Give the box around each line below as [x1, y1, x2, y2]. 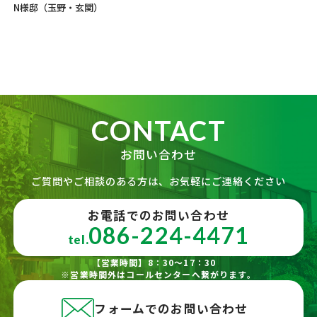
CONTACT [91, 113, 226, 146]
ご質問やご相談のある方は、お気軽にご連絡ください [31, 173, 286, 189]
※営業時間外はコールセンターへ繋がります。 [61, 268, 256, 281]
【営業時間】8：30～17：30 [91, 256, 226, 269]
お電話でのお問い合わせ [88, 206, 229, 224]
